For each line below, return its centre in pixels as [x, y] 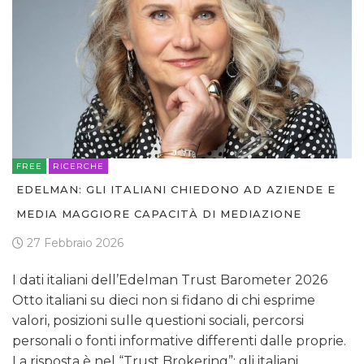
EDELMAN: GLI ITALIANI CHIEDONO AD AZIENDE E [176, 190]
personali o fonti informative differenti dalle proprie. [179, 341]
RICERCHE [78, 167]
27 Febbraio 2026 [74, 243]
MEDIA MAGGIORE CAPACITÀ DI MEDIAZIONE [159, 214]
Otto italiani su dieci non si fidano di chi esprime [164, 301]
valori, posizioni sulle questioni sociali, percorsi [158, 321]
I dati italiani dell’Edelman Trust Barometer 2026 [170, 280]
